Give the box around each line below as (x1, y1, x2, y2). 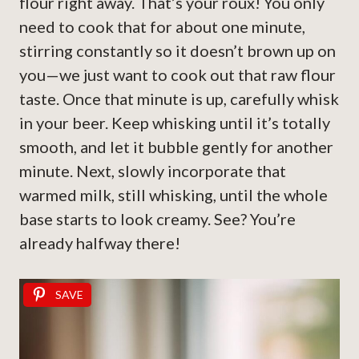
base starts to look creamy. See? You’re (19, 209, 296, 229)
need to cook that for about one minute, (19, 17, 305, 37)
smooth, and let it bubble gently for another (19, 137, 333, 157)
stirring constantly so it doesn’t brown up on (19, 41, 336, 61)
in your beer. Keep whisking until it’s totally (19, 113, 330, 133)
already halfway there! (19, 233, 180, 253)
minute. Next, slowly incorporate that (19, 161, 286, 181)
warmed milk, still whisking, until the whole (19, 185, 328, 205)
